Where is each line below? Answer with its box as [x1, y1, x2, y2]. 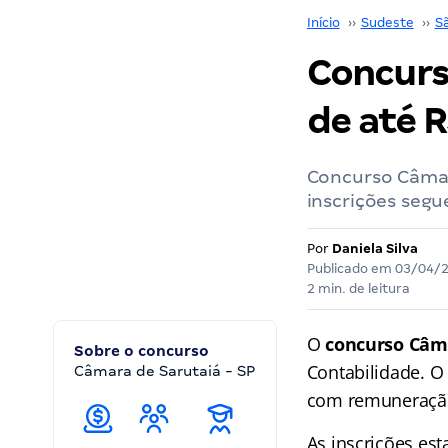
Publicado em [306, 261, 395, 276]
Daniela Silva [331, 241, 418, 256]
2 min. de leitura [306, 281, 410, 296]
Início [306, 15, 340, 30]
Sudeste [360, 15, 414, 30]
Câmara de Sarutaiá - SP [74, 363, 255, 379]
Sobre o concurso [74, 343, 209, 359]
